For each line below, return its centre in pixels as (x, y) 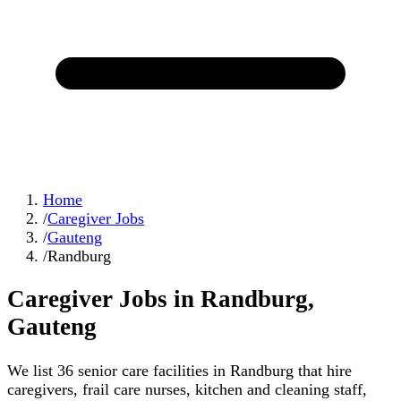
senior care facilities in (152, 370)
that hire (323, 370)
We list (32, 370)
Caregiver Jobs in (104, 299)
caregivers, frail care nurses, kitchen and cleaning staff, (187, 389)
